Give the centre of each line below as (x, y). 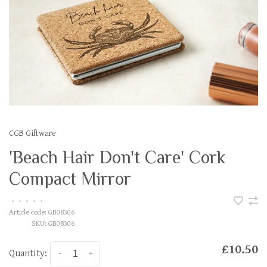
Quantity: (28, 253)
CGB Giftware (32, 133)
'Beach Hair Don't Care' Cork (117, 157)
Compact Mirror (70, 179)
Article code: (28, 212)
